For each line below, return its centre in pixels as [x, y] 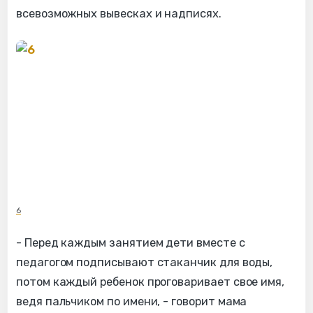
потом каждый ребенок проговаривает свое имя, [151, 282]
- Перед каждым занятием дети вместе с [131, 242]
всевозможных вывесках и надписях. [119, 13]
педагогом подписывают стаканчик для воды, [145, 262]
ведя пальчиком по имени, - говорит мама [132, 301]
